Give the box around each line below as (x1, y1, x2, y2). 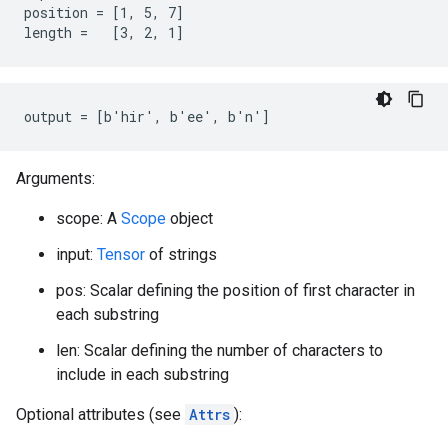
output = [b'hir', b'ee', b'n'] (24, 107, 270, 126)
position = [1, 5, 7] (24, 3, 184, 22)
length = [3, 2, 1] (24, 23, 184, 42)
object (166, 209, 213, 228)
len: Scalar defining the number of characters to (56, 341, 383, 360)
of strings (145, 245, 217, 264)
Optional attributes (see (16, 405, 185, 424)
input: (56, 245, 97, 264)
